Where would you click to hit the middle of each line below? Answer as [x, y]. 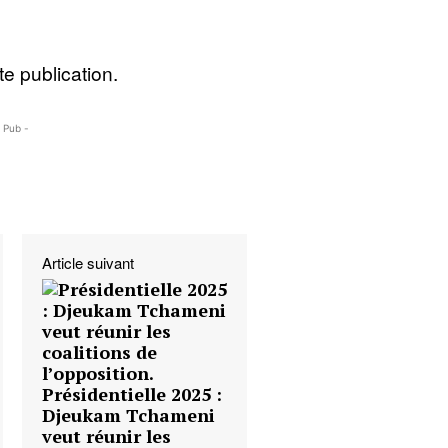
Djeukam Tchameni [128, 415]
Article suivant [87, 263]
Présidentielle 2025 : [131, 394]
